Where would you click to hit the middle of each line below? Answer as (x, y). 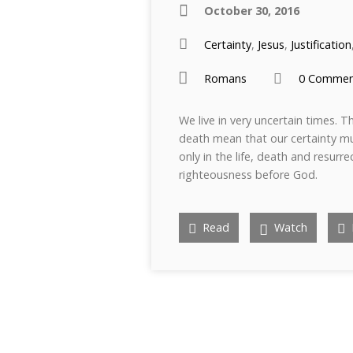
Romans (225, 78)
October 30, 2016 (252, 11)
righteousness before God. (248, 175)
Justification (321, 45)
